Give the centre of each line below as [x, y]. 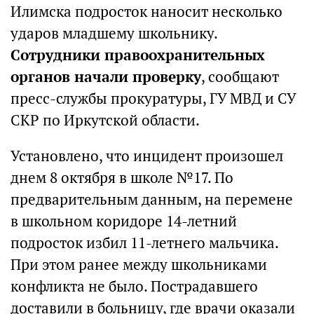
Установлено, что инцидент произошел [147, 156]
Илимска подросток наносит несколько [146, 12]
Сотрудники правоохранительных [138, 55]
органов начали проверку [106, 77]
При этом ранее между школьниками [139, 265]
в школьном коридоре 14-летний [124, 221]
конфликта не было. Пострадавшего [134, 287]
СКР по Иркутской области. [105, 121]
